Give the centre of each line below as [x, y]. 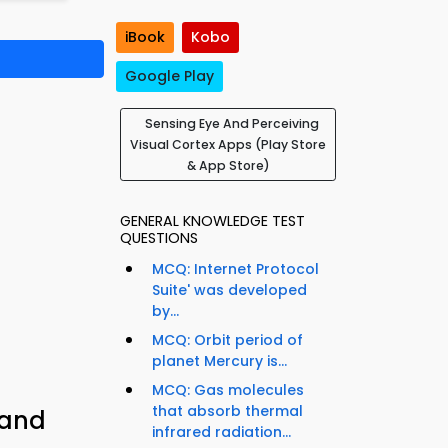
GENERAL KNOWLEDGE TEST [212, 221]
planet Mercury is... [219, 361]
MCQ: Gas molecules [228, 390]
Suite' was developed [229, 290]
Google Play [169, 76]
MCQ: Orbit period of [227, 340]
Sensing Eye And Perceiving [232, 124]
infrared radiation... [221, 432]
